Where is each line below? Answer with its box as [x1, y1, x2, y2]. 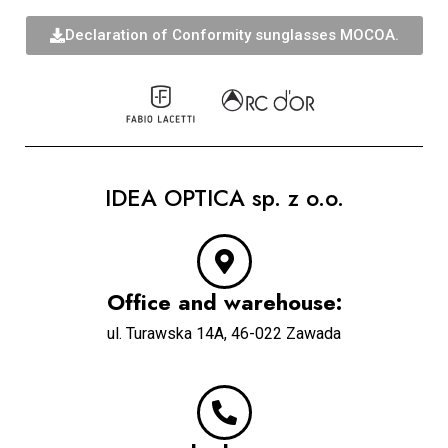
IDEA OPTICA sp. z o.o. [104, 181, 344, 216]
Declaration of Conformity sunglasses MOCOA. [64, 26, 399, 45]
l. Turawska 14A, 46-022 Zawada [115, 324, 341, 344]
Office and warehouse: [106, 286, 342, 319]
